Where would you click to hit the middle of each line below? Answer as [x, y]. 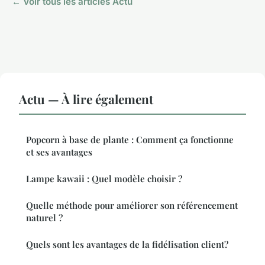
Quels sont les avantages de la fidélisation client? [127, 244]
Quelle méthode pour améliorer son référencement [132, 205]
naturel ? [44, 217]
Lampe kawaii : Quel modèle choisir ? [104, 178]
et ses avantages [59, 152]
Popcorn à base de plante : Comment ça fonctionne [130, 139]
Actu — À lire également [86, 98]
